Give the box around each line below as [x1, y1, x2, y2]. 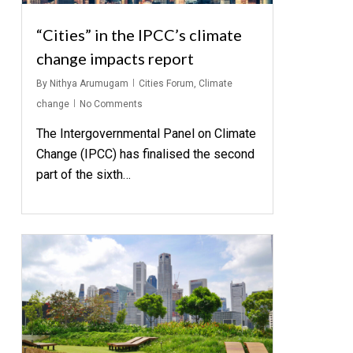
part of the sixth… [35, 167, 131, 183]
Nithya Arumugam [49, 78, 128, 90]
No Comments [79, 98, 143, 110]
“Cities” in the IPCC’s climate [35, 25, 242, 45]
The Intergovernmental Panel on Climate [35, 126, 256, 142]
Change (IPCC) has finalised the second [35, 147, 255, 162]
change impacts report [35, 49, 194, 69]
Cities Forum [138, 78, 194, 90]
